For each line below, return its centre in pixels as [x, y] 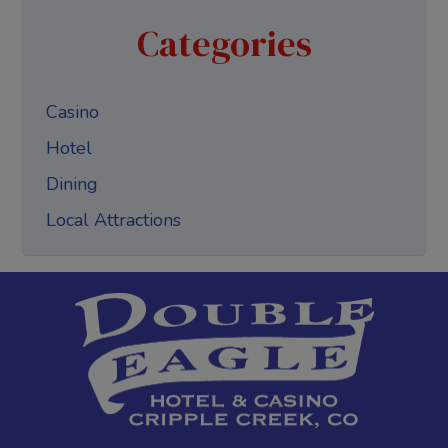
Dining [71, 184]
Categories [224, 43]
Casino [72, 112]
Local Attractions [113, 220]
